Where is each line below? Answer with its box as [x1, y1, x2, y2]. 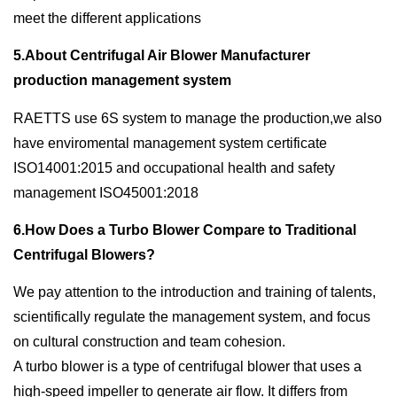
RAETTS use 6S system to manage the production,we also [13, 110, 382, 126]
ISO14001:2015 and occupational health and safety [13, 160, 335, 175]
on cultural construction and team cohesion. [13, 334, 285, 350]
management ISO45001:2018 [13, 184, 198, 200]
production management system [13, 73, 231, 89]
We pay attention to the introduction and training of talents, [13, 284, 376, 300]
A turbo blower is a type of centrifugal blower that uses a [13, 359, 362, 375]
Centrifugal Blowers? [13, 246, 155, 262]
